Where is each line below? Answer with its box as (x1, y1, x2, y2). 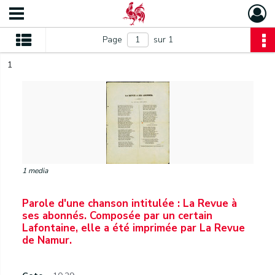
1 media (22, 166, 48, 176)
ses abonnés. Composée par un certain (22, 209, 212, 223)
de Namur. (22, 233, 72, 247)
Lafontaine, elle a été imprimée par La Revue (22, 221, 245, 235)
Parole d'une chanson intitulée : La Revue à (22, 196, 237, 211)
